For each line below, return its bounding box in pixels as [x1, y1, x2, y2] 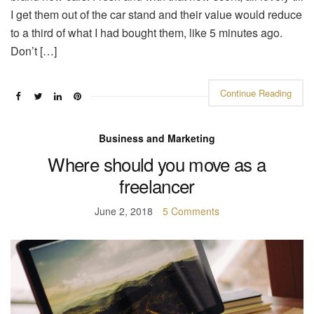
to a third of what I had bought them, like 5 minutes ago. [11, 24, 282, 41]
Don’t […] [11, 42, 57, 59]
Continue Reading [220, 86, 292, 100]
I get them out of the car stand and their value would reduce [11, 6, 302, 22]
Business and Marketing [99, 130, 215, 145]
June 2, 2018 [95, 203, 153, 218]
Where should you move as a [48, 150, 266, 177]
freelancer [119, 172, 195, 198]
